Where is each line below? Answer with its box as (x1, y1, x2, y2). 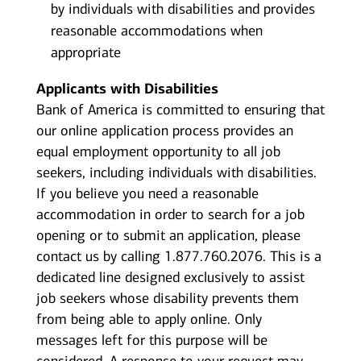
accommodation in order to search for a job (35, 205, 305, 224)
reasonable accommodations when (50, 22, 263, 40)
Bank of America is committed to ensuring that (35, 101, 325, 119)
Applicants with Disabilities (35, 80, 218, 98)
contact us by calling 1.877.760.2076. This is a (35, 247, 322, 266)
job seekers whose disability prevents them (35, 289, 299, 308)
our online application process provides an (35, 122, 293, 140)
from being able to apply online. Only (35, 310, 262, 329)
